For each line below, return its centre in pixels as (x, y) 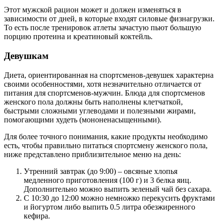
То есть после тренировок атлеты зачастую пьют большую (103, 28)
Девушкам (26, 56)
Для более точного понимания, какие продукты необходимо (106, 136)
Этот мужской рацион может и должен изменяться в (93, 10)
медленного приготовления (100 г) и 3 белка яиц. (108, 180)
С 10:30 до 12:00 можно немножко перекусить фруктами (119, 198)
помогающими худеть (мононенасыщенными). (83, 119)
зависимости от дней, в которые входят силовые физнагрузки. (109, 19)
